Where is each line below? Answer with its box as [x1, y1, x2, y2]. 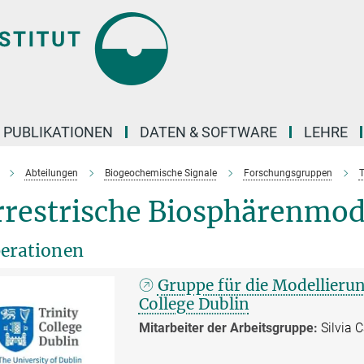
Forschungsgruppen [243, 167, 332, 179]
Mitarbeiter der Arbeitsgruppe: [138, 319, 318, 336]
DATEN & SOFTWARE [140, 123, 277, 141]
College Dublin [138, 294, 249, 314]
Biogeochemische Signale [104, 167, 217, 179]
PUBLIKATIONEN [3, 123, 113, 141]
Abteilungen [24, 167, 78, 179]
